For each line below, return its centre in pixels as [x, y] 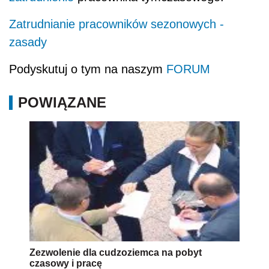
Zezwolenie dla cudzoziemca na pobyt [116, 252]
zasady [28, 42]
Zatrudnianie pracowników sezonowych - [116, 24]
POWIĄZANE [62, 102]
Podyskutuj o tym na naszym [88, 69]
